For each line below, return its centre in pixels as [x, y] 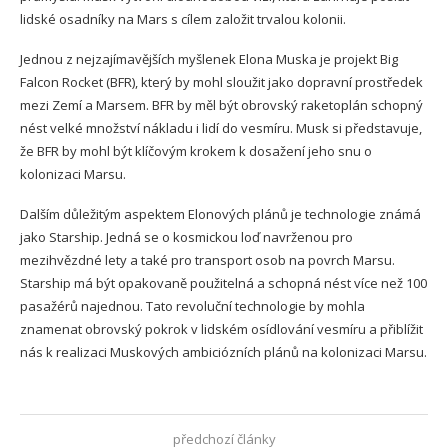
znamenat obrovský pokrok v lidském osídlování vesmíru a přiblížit [221, 328]
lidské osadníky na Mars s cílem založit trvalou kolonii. [183, 18]
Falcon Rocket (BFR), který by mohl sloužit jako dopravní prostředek [221, 81]
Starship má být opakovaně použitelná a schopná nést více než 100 [223, 282]
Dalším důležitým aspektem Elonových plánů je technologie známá [220, 213]
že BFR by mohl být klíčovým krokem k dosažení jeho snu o [196, 150]
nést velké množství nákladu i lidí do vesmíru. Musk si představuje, [221, 127]
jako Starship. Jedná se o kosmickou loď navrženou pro [186, 236]
